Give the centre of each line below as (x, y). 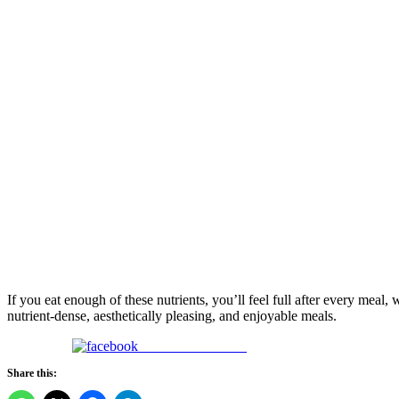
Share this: (32, 374)
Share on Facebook (192, 346)
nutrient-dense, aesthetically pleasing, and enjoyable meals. (172, 316)
